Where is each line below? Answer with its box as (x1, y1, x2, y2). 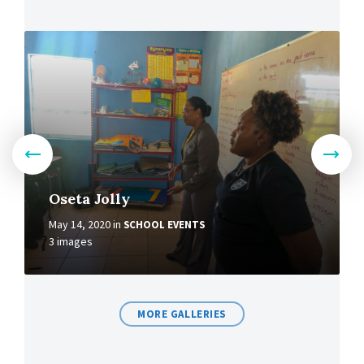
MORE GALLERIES (137, 307, 227, 321)
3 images (49, 234, 93, 249)
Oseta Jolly (49, 189, 130, 208)
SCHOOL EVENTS (123, 218, 205, 232)
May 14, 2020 (49, 217, 110, 232)
